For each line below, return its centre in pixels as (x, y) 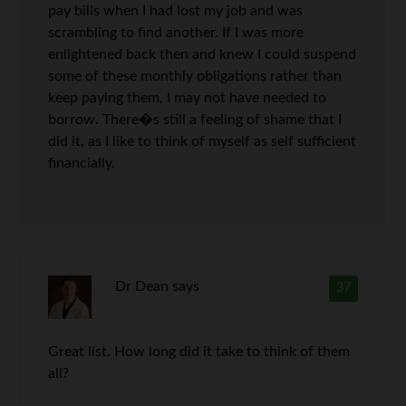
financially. (82, 163)
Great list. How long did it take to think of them (199, 352)
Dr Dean (141, 286)
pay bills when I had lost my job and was (176, 11)
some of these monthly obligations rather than (195, 76)
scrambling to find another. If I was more (176, 33)
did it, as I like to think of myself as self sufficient (203, 141)
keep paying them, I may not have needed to (188, 98)
